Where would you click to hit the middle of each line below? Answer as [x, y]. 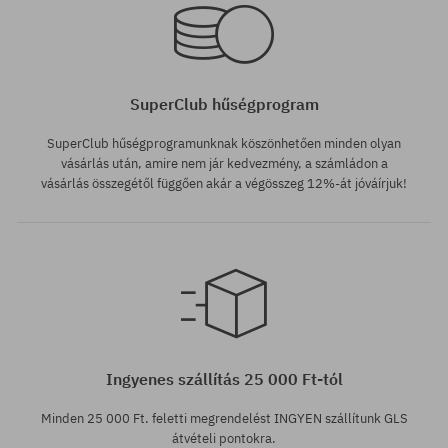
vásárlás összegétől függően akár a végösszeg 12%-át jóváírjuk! [224, 184]
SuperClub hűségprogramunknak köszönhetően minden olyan [224, 144]
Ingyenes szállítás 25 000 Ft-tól [224, 379]
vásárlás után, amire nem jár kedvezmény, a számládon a [224, 164]
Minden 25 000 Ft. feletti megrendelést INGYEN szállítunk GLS [224, 419]
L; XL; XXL [39, 350]
